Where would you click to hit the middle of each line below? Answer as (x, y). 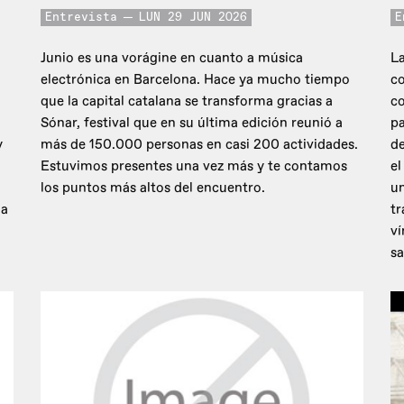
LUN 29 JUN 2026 (193, 18)
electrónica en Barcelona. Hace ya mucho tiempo (195, 80)
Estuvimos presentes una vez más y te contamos (194, 167)
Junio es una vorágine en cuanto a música (172, 59)
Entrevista (81, 18)
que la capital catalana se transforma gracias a (187, 102)
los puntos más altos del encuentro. (155, 188)
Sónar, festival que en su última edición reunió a (192, 124)
